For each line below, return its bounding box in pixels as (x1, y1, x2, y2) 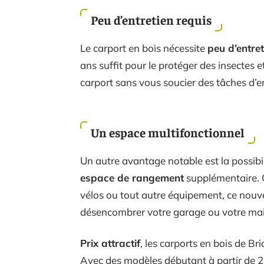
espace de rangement (80, 171, 184, 184)
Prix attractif (80, 237, 140, 249)
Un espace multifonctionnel (91, 124, 245, 140)
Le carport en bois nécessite (80, 42, 207, 54)
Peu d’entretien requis (91, 12, 212, 28)
